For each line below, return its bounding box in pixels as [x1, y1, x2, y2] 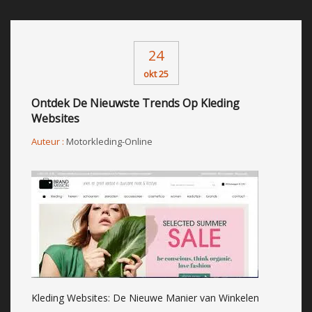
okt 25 [143, 67, 169, 80]
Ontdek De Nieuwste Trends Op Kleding [31, 95, 240, 111]
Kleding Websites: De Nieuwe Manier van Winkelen [31, 290, 259, 304]
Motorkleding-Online [66, 134, 153, 148]
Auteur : [31, 134, 66, 148]
